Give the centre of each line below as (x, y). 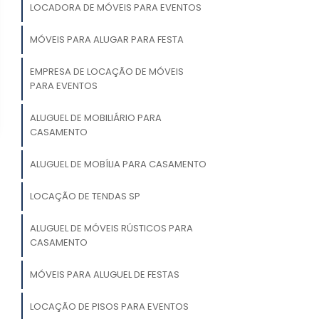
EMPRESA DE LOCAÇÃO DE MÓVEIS (106, 72)
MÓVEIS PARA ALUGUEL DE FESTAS (104, 275)
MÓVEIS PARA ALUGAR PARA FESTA (106, 40)
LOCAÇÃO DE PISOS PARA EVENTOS (109, 307)
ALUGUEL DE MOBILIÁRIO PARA (95, 118)
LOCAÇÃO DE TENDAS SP (85, 197)
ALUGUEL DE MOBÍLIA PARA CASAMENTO (118, 164)
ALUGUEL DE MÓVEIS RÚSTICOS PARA (111, 229)
